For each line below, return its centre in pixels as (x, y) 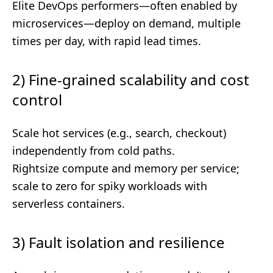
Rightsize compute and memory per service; (126, 168)
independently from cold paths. (94, 151)
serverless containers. (69, 204)
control (37, 100)
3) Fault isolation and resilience (119, 242)
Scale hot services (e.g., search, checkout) (119, 133)
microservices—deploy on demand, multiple (126, 23)
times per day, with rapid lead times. (107, 41)
